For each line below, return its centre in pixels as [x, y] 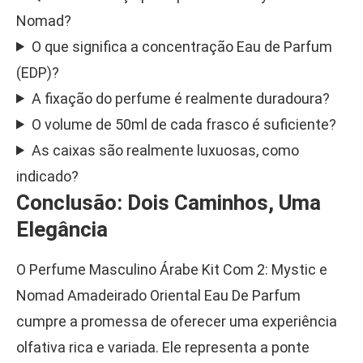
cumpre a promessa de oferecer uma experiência [177, 321]
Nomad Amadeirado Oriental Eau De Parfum [158, 295]
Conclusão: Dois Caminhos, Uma [169, 202]
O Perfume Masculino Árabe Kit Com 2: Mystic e [172, 269]
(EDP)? [38, 72]
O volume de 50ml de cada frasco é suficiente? [184, 124]
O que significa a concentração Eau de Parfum [182, 46]
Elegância [62, 229]
